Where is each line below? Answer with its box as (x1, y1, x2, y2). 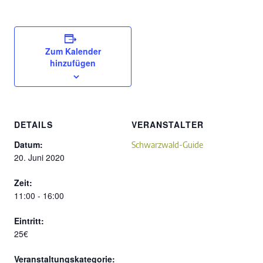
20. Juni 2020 (14, 151, 65, 164)
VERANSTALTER (131, 119, 204, 131)
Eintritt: (14, 215, 44, 227)
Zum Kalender (45, 45, 101, 58)
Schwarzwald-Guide (131, 140, 203, 150)
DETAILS (14, 119, 53, 131)
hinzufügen (50, 57, 96, 69)
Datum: (14, 139, 43, 151)
